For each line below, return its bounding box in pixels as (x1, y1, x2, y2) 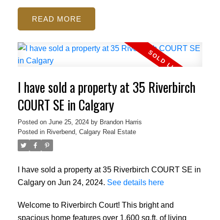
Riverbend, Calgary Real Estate (46, 128, 136, 136)
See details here (107, 178, 164, 187)
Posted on (17, 118, 49, 126)
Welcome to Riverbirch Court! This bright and (17, 200, 174, 209)
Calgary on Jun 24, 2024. (17, 178, 107, 187)
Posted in (17, 128, 45, 136)
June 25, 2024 (48, 118, 89, 126)
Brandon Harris (99, 118, 142, 126)
